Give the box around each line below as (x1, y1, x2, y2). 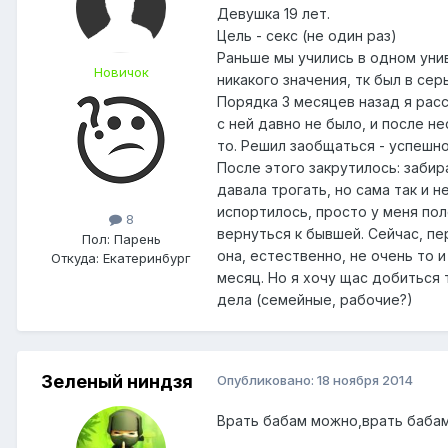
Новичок (93, 64, 149, 81)
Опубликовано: (217, 372, 317, 389)
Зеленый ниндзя (41, 371, 193, 393)
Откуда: (51, 249, 99, 266)
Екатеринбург (99, 249, 191, 266)
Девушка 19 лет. (217, 5, 330, 23)
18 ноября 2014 (317, 372, 413, 389)
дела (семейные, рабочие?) (217, 291, 413, 309)
